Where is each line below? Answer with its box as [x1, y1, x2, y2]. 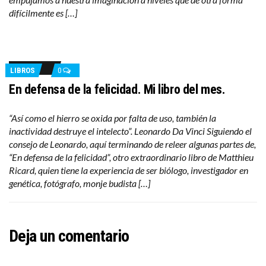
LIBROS [10, 66, 35, 75]
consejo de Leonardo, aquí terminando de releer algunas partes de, [9, 138, 256, 150]
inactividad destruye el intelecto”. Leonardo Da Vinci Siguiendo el [9, 125, 252, 137]
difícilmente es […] [9, 7, 77, 18]
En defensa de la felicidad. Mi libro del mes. [9, 82, 226, 97]
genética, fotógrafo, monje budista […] [9, 178, 150, 189]
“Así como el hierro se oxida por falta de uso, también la [9, 112, 216, 123]
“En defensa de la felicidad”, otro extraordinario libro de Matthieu [9, 151, 254, 163]
